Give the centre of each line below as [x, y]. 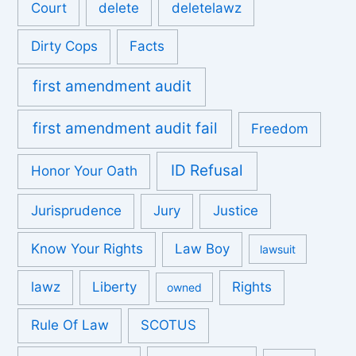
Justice [235, 211]
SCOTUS [169, 325]
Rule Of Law [70, 325]
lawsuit [278, 250]
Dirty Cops [64, 46]
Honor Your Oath [84, 171]
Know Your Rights [87, 249]
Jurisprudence [76, 211]
